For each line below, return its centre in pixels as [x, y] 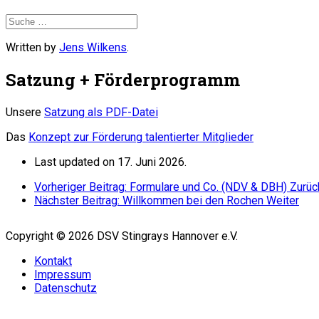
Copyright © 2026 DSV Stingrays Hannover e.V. [122, 236]
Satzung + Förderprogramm [123, 79]
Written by [32, 47]
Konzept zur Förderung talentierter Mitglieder [141, 137]
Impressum [63, 274]
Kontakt [53, 261]
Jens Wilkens [93, 47]
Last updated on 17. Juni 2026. [110, 162]
